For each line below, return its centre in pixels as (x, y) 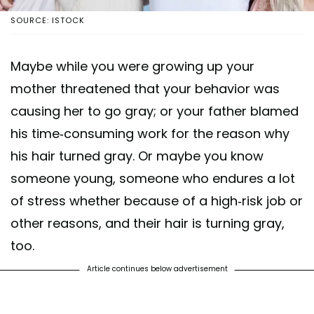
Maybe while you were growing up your (132, 66)
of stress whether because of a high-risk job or (157, 200)
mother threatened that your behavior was (145, 88)
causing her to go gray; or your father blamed (155, 111)
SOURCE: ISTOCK (48, 20)
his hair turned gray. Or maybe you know (137, 156)
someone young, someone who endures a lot (153, 178)
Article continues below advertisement (157, 268)
